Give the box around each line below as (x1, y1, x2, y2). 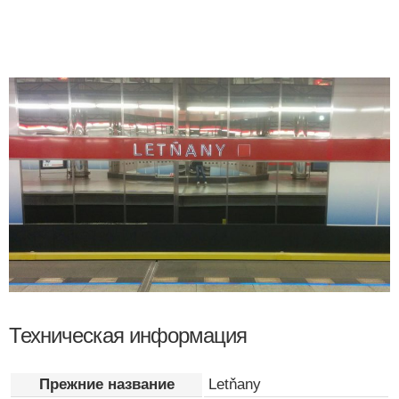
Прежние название (38, 375, 175, 393)
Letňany (208, 375, 261, 393)
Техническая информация (9, 322, 247, 347)
